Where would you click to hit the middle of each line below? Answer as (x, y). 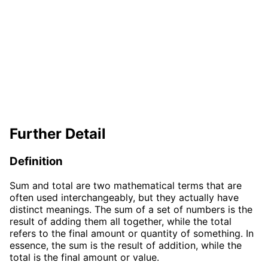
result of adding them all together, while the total (121, 222)
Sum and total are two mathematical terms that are (126, 186)
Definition (36, 162)
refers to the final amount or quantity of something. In (132, 234)
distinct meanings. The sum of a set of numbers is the (131, 210)
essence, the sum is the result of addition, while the (126, 246)
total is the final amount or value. (84, 258)
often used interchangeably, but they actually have (124, 198)
